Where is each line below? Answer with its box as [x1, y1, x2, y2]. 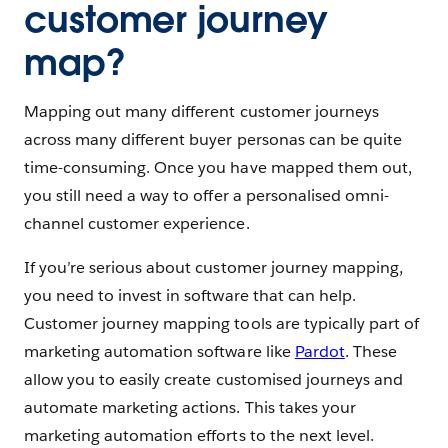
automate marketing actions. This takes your [24, 396, 356, 418]
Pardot [294, 340, 345, 362]
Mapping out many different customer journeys [24, 100, 379, 122]
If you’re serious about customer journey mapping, [24, 256, 403, 278]
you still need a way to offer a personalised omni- [24, 184, 389, 206]
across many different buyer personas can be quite [24, 128, 402, 150]
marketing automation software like [24, 340, 295, 362]
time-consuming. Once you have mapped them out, [24, 156, 412, 178]
